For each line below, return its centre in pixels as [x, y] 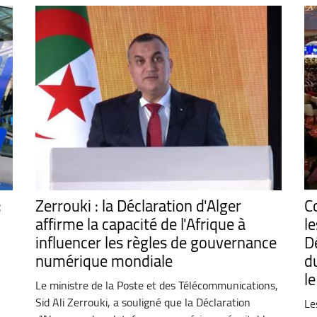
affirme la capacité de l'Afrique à [140, 224]
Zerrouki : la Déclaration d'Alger [138, 206]
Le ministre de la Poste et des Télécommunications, [156, 285]
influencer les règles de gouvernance [156, 242]
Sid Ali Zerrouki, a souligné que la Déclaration [143, 302]
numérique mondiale [104, 261]
